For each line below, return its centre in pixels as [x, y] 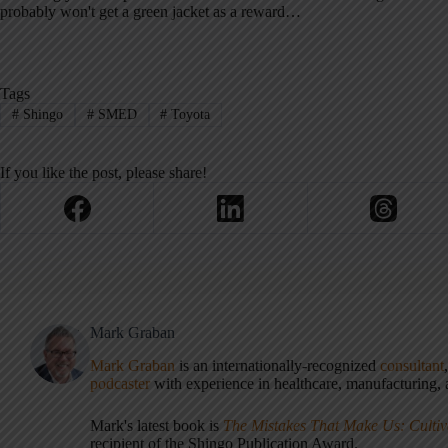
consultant [412, 365]
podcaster [120, 383]
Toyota [189, 115]
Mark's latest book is [156, 425]
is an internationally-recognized [279, 365]
